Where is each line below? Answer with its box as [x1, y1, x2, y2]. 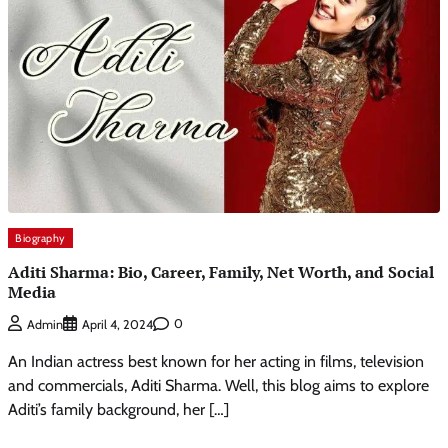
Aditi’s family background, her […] [8, 399, 229, 419]
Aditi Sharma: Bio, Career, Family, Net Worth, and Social [8, 260, 434, 283]
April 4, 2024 [82, 316, 153, 332]
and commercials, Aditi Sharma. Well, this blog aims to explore [8, 375, 429, 395]
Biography [15, 231, 66, 246]
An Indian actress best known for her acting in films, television [8, 351, 424, 371]
